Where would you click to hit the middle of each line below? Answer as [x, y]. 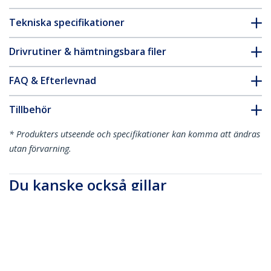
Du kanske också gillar [88, 185]
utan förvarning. [40, 149]
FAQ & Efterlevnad [53, 81]
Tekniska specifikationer [67, 23]
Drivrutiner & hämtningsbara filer [88, 52]
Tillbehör [30, 110]
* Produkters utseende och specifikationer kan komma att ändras [135, 134]
